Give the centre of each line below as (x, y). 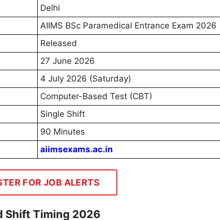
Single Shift (63, 114)
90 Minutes (63, 132)
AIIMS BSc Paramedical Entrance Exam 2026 (128, 26)
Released (59, 43)
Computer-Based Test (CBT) (96, 96)
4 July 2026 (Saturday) (86, 79)
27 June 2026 (68, 61)
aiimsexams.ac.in (77, 150)
